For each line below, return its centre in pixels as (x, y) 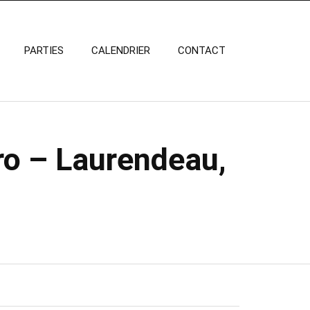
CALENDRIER (121, 51)
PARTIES (44, 51)
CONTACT (202, 51)
